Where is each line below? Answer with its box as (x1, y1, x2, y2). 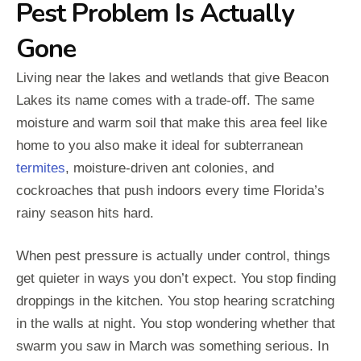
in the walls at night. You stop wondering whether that (16, 316, 335, 332)
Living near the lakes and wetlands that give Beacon (16, 70, 329, 86)
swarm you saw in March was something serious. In (16, 338, 329, 355)
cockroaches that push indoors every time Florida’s (16, 183, 325, 199)
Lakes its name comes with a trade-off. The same (16, 93, 314, 109)
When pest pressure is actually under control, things (16, 248, 330, 264)
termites (16, 160, 65, 176)
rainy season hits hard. (16, 205, 154, 222)
